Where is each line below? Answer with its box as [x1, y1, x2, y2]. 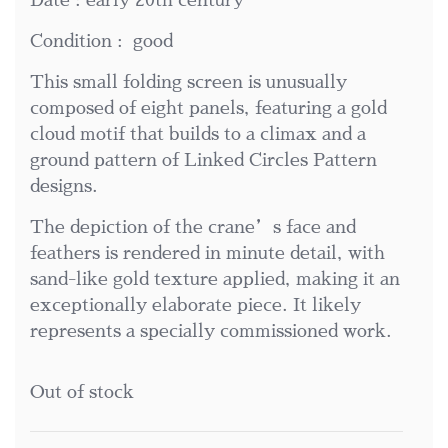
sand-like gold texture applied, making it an [30, 270, 400, 289]
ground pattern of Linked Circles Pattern [30, 151, 377, 170]
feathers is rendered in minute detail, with [30, 244, 385, 263]
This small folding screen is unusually [30, 73, 347, 92]
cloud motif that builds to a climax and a [30, 125, 366, 144]
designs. [30, 177, 98, 196]
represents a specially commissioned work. [30, 322, 392, 341]
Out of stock [30, 383, 134, 402]
